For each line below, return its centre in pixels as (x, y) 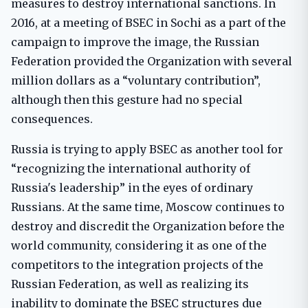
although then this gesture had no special (127, 99)
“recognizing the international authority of (131, 168)
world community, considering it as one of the (139, 245)
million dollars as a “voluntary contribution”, (136, 80)
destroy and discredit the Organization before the (148, 226)
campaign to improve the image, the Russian (135, 42)
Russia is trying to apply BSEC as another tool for (147, 149)
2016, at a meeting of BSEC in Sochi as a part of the (148, 22)
